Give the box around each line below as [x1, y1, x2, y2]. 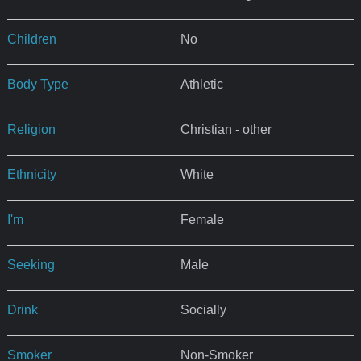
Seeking [6, 257, 55, 272]
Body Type [6, 77, 68, 91]
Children [6, 31, 56, 46]
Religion [6, 122, 56, 136]
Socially [180, 302, 226, 317]
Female [180, 212, 224, 226]
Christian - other [180, 122, 272, 136]
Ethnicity [6, 167, 56, 181]
